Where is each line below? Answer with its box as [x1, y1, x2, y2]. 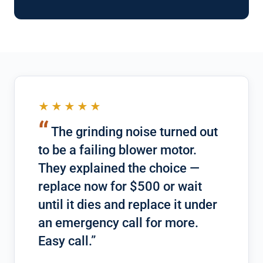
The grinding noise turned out [51, 124, 218, 139]
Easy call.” [38, 234, 96, 248]
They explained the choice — [38, 161, 200, 176]
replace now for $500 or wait [38, 179, 202, 194]
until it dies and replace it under [38, 197, 217, 212]
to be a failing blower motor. [38, 143, 197, 157]
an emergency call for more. [38, 215, 198, 230]
